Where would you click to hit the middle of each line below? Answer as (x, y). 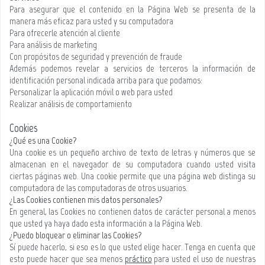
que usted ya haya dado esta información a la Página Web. (106, 223)
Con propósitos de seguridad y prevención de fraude (96, 56)
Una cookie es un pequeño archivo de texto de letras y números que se (132, 152)
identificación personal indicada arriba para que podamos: (107, 80)
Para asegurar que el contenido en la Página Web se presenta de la (132, 9)
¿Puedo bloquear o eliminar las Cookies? (76, 235)
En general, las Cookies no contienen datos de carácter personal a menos (132, 211)
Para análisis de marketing (53, 45)
